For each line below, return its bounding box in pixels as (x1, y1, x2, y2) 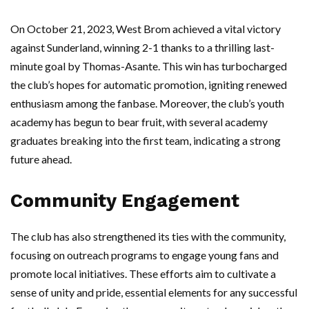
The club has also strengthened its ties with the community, (10, 230, 286, 243)
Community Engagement (10, 190, 239, 212)
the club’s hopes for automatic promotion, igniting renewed (10, 78, 287, 92)
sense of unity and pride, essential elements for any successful (10, 286, 297, 299)
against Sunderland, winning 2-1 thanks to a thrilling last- (10, 41, 275, 54)
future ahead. (10, 152, 72, 166)
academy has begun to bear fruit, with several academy (10, 115, 268, 129)
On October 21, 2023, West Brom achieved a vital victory (10, 22, 281, 36)
